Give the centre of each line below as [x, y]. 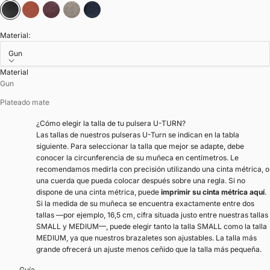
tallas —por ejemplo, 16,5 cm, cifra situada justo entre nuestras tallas [152, 215]
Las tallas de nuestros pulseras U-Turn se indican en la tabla [138, 134]
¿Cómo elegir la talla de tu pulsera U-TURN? [111, 123]
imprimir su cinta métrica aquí [213, 192]
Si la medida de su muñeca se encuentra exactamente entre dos [145, 203]
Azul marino [112, 15]
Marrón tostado [57, 15]
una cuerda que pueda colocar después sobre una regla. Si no [141, 180]
